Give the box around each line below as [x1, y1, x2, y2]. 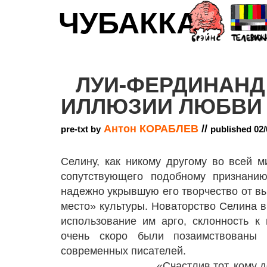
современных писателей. [61, 245, 186, 257]
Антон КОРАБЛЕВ [104, 123, 198, 135]
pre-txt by [61, 124, 101, 134]
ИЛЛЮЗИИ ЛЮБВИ [61, 89, 262, 120]
